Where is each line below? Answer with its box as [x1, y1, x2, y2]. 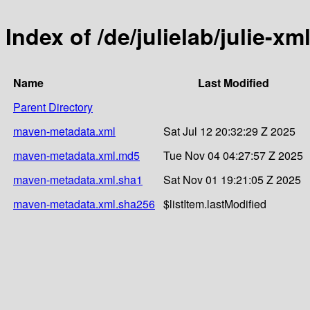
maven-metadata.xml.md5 [13, 147, 140, 163]
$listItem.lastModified [163, 195, 266, 212]
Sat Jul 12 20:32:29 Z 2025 [163, 122, 295, 139]
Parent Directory [13, 98, 93, 115]
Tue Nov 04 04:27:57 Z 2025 [163, 147, 303, 163]
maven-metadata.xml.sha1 [13, 171, 143, 188]
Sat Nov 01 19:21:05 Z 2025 [163, 171, 301, 188]
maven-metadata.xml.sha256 [13, 195, 155, 212]
